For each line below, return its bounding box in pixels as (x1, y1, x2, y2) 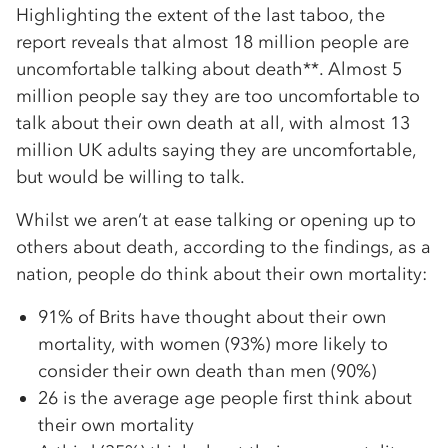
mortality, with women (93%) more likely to (38, 332, 388, 355)
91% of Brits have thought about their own (38, 305, 386, 328)
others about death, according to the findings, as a (16, 235, 431, 258)
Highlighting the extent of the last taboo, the (16, 3, 385, 26)
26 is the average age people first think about (38, 386, 412, 409)
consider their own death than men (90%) (38, 359, 376, 382)
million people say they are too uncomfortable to (16, 84, 420, 107)
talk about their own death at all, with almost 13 (16, 111, 410, 134)
